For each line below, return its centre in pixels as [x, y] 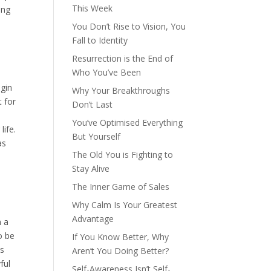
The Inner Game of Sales [121, 187]
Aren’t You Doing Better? [121, 251]
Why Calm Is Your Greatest [125, 205]
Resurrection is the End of [123, 58]
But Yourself [96, 136]
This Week [93, 8]
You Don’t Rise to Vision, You [129, 26]
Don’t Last [93, 104]
